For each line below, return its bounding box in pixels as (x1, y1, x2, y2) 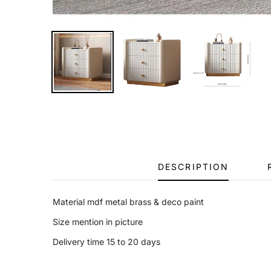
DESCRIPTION (158, 161, 229, 172)
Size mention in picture (53, 216, 145, 227)
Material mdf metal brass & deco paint (53, 196, 204, 207)
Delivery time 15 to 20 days (53, 236, 163, 247)
